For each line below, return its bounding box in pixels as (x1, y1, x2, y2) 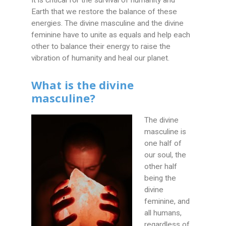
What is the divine (31, 77, 134, 93)
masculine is (144, 127, 187, 137)
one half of (144, 139, 182, 148)
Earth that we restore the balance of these (31, 7, 178, 17)
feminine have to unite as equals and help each (31, 30, 191, 40)
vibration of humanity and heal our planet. (31, 53, 170, 63)
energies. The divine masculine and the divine (31, 19, 184, 28)
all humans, (144, 208, 182, 218)
